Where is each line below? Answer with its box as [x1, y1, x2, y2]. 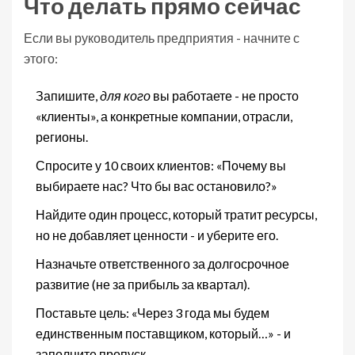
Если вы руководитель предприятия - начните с [24, 29, 300, 45]
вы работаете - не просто [151, 87, 299, 103]
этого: [24, 50, 58, 66]
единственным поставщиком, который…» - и [36, 325, 291, 341]
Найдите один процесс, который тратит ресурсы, [36, 206, 317, 222]
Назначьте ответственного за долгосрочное [36, 255, 289, 271]
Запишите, [36, 87, 100, 103]
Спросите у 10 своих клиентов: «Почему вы [36, 157, 286, 173]
